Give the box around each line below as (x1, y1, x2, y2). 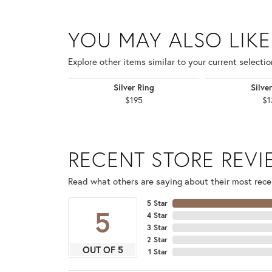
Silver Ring (113, 82, 154, 93)
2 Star (147, 235, 168, 245)
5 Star (147, 199, 168, 208)
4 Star (147, 211, 168, 220)
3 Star (147, 223, 168, 233)
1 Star (148, 247, 168, 257)
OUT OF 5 (82, 243, 123, 256)
